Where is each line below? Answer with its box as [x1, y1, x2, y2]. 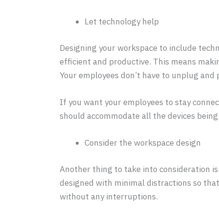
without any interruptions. [60, 191, 158, 202]
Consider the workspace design [85, 137, 201, 149]
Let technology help [85, 16, 159, 27]
